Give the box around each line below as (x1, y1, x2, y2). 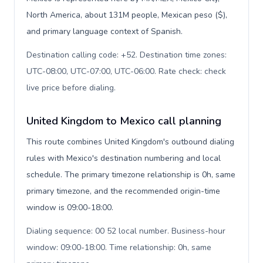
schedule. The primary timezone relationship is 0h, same (26, 169, 235, 180)
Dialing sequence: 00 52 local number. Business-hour (26, 225, 225, 237)
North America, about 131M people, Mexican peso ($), (26, 9, 227, 21)
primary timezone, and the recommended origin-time (26, 186, 220, 197)
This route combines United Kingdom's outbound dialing (26, 136, 234, 147)
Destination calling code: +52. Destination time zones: (26, 49, 227, 60)
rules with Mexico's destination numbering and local (26, 153, 221, 164)
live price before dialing (26, 82, 114, 93)
